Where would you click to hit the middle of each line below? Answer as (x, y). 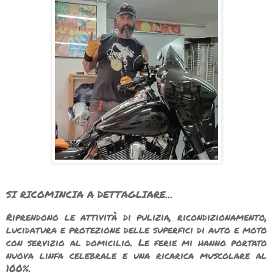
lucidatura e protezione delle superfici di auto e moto (136, 229)
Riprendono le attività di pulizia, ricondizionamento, (136, 216)
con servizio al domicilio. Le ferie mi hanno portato (136, 242)
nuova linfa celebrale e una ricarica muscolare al (136, 255)
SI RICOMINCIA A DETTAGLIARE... (90, 194)
